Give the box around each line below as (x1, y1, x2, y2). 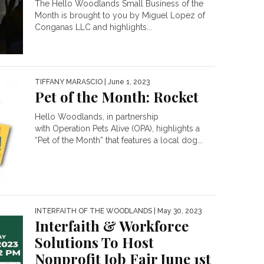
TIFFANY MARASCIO (35, 77, 103, 86)
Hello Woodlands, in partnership (35, 111, 159, 121)
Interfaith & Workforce (35, 216, 189, 236)
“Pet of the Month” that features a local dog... (35, 135, 203, 145)
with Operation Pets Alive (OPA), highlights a (35, 123, 200, 133)
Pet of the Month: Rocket (35, 87, 199, 106)
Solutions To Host (35, 233, 154, 252)
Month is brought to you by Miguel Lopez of (35, 11, 205, 21)
